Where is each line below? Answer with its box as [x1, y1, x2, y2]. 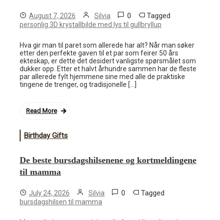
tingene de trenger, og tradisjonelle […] [20, 81, 137, 88]
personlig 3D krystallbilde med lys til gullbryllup [20, 21, 162, 28]
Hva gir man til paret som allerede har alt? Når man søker [20, 41, 194, 49]
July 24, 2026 [29, 189, 70, 197]
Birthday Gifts [24, 131, 68, 140]
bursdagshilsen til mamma [20, 198, 102, 206]
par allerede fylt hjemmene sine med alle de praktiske [20, 73, 185, 81]
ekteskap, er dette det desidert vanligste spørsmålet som [20, 57, 196, 65]
